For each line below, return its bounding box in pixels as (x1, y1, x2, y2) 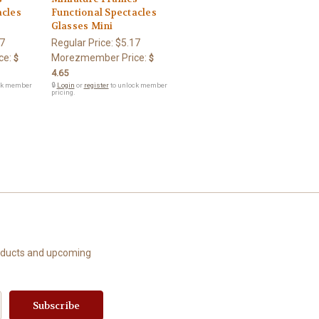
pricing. (51, 88, 75, 96)
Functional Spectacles (51, 6, 157, 19)
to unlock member (108, 80, 167, 89)
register (83, 80, 109, 89)
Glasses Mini (51, 19, 113, 32)
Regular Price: (51, 36, 115, 48)
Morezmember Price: (51, 51, 147, 63)
